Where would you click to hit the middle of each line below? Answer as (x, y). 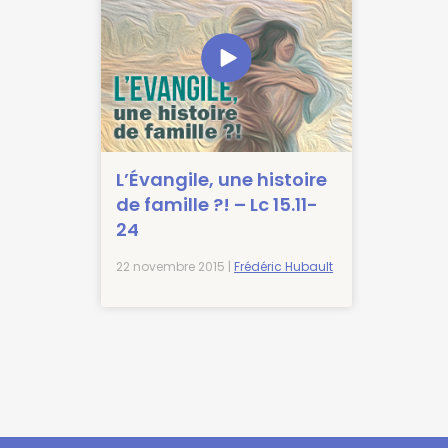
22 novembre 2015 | (175, 267)
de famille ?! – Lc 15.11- (217, 205)
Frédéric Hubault (284, 267)
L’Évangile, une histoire (222, 180)
